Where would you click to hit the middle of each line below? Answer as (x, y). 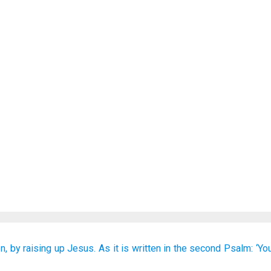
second (205, 248)
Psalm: (239, 248)
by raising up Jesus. (53, 248)
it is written (137, 248)
